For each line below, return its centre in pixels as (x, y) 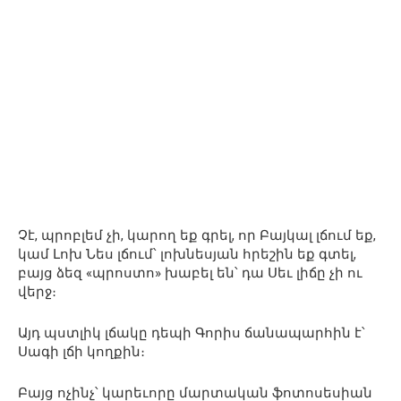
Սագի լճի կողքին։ (81, 352)
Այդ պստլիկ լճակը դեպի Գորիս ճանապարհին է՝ (192, 333)
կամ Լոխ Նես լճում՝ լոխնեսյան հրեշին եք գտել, (187, 255)
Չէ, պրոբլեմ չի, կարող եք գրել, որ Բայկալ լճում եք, (197, 236)
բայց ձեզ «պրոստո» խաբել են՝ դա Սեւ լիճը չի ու (190, 273)
